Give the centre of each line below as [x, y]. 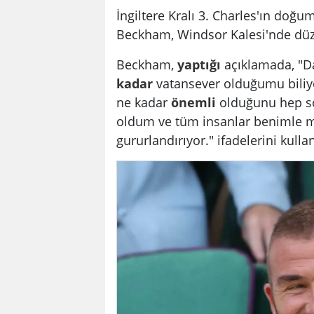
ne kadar [144, 102]
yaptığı [199, 64]
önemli [193, 102]
